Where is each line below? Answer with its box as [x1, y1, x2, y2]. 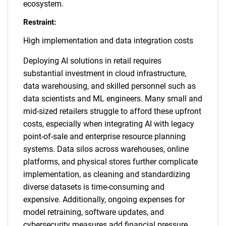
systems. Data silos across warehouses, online [23, 144, 189, 154]
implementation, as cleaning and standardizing [23, 169, 190, 179]
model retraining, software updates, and [23, 207, 164, 217]
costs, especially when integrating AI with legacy [23, 119, 194, 129]
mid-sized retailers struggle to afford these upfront [23, 106, 201, 116]
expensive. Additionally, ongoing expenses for [23, 195, 185, 204]
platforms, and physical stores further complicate [23, 157, 198, 166]
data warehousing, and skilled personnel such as [23, 81, 196, 91]
